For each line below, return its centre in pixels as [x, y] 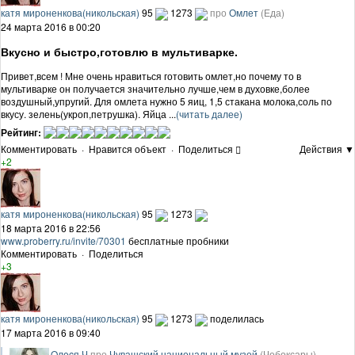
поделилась [237, 318]
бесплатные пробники [177, 240]
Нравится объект [128, 148]
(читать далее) [209, 113]
